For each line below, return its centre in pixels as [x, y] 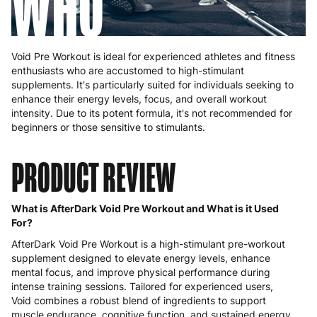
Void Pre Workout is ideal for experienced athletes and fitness [153, 57]
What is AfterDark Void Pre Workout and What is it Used [145, 209]
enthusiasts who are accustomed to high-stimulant [128, 71]
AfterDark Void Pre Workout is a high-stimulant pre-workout [148, 244]
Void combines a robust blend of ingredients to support [139, 301]
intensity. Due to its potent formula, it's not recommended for [152, 113]
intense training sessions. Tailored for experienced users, [142, 287]
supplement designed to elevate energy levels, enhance [141, 258]
